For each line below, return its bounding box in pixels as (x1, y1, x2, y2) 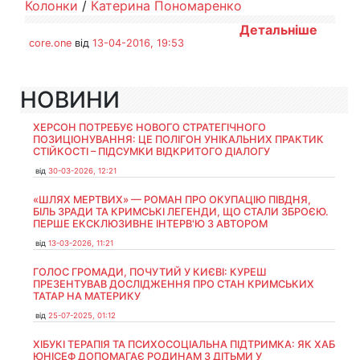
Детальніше (239, 22, 317, 38)
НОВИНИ (20, 86, 120, 113)
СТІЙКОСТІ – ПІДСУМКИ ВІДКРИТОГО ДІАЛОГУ (33, 145, 270, 157)
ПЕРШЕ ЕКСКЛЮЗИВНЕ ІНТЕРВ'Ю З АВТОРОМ (33, 218, 268, 230)
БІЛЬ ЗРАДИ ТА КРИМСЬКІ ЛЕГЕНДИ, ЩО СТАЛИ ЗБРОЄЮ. (33, 206, 329, 218)
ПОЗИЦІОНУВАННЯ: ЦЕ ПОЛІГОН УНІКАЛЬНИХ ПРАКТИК (33, 133, 324, 145)
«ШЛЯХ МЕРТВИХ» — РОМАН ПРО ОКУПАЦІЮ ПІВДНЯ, (33, 194, 311, 206)
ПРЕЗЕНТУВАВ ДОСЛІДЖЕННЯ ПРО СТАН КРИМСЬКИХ (33, 278, 314, 290)
